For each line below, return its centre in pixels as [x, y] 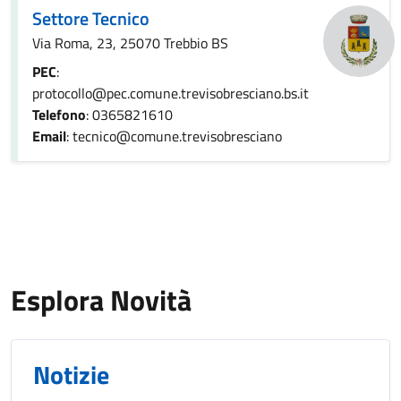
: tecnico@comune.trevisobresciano [174, 136]
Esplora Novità [101, 300]
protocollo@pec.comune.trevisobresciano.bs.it [171, 93]
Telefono [59, 115]
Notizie [71, 375]
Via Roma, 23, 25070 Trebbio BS [130, 43]
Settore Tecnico [91, 18]
